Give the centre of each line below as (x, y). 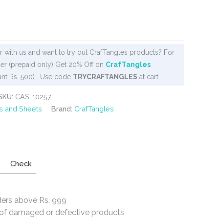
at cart (148, 77)
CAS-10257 (33, 96)
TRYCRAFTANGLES (105, 77)
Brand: (63, 109)
